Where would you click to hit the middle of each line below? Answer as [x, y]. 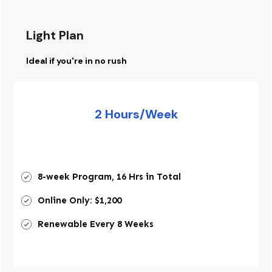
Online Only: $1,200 [80, 200]
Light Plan [55, 35]
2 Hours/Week [136, 114]
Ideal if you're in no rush [76, 61]
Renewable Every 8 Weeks [96, 224]
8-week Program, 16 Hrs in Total [109, 177]
